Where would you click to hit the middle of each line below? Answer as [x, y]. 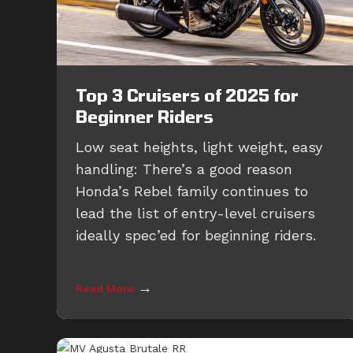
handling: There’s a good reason [184, 169]
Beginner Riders [145, 117]
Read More [107, 289]
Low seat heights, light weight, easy [199, 147]
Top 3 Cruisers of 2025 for [187, 95]
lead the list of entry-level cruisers [195, 214]
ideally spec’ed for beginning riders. [196, 236]
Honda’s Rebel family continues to [192, 191]
